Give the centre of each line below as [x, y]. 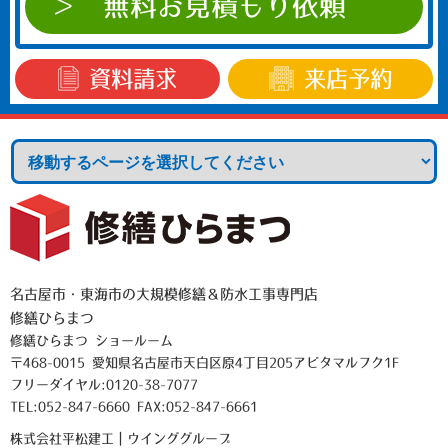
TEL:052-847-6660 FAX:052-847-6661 [134, 406]
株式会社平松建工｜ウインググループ [120, 438]
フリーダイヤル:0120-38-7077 [104, 384]
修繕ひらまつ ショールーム [91, 340]
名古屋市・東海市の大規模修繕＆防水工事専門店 [164, 293]
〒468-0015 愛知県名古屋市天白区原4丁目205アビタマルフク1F [204, 362]
